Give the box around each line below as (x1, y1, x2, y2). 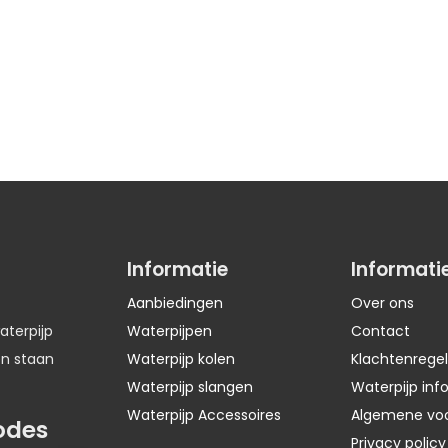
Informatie (127, 256, 229, 284)
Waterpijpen (127, 321, 213, 342)
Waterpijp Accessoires (127, 405, 282, 426)
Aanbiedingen (127, 293, 224, 314)
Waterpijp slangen (127, 377, 254, 398)
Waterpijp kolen (127, 349, 236, 370)
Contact (350, 321, 410, 342)
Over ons (350, 293, 414, 314)
